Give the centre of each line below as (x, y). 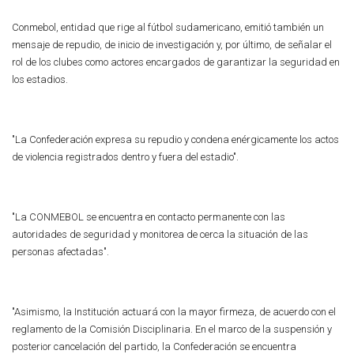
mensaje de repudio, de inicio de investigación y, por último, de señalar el (172, 45)
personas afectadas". (60, 252)
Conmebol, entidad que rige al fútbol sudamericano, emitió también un (168, 27)
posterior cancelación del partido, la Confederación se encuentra (154, 346)
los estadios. (40, 79)
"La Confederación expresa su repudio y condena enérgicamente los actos (175, 139)
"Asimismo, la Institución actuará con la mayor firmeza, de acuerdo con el (174, 312)
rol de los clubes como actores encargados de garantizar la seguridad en (176, 62)
